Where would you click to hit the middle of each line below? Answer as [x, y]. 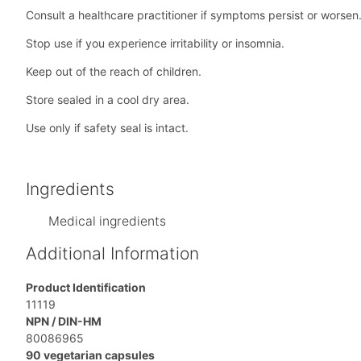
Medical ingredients [107, 222]
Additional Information [112, 254]
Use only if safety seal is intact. [107, 128]
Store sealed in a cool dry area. [108, 100]
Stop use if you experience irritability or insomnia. [155, 44]
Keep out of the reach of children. [114, 72]
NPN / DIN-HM [64, 322]
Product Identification [86, 288]
